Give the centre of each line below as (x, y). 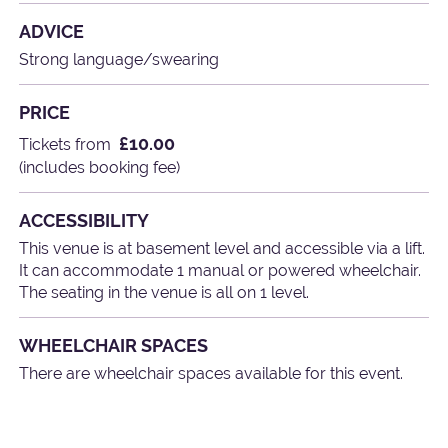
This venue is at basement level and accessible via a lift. (222, 248)
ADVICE (52, 32)
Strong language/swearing (119, 59)
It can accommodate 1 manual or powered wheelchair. (220, 270)
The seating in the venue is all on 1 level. (164, 292)
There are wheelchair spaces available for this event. (211, 373)
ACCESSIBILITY (84, 220)
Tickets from (65, 144)
